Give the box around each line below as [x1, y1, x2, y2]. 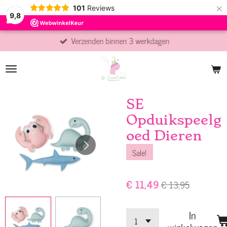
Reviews [87, 3, 115, 12]
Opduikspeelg [126, 112, 221, 128]
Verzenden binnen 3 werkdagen [71, 33, 170, 48]
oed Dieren [126, 128, 202, 144]
